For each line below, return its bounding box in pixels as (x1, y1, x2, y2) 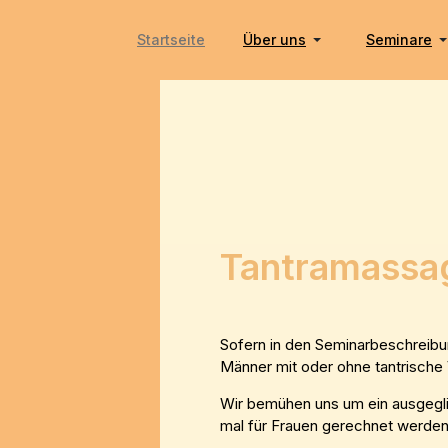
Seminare (366, 31, 432, 48)
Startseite (137, 31, 205, 48)
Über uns (243, 31, 306, 48)
